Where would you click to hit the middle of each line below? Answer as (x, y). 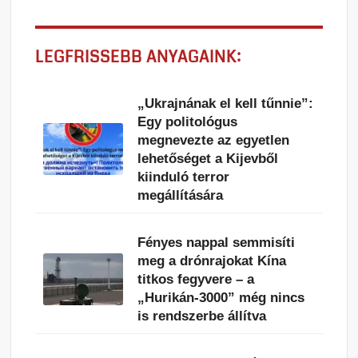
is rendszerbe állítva (202, 316)
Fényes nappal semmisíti (217, 242)
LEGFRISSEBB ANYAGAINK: (139, 57)
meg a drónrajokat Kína (212, 261)
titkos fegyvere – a (196, 279)
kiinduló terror (184, 177)
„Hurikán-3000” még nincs (221, 297)
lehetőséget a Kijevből (208, 158)
